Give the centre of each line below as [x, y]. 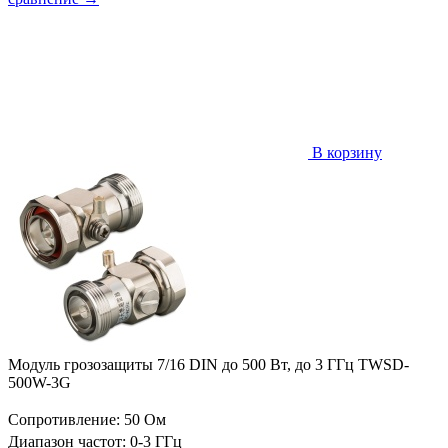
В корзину [345, 152]
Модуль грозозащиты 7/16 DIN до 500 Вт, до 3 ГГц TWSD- [208, 364]
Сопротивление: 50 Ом [87, 419]
